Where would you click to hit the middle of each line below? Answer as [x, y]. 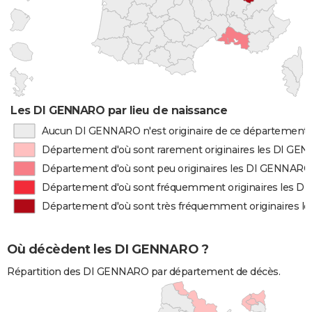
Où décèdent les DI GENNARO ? [108, 250]
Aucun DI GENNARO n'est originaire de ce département [174, 131]
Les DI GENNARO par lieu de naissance [119, 110]
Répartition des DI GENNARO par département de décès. [143, 272]
